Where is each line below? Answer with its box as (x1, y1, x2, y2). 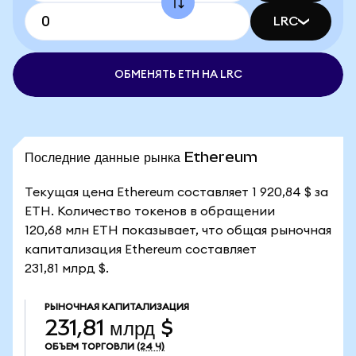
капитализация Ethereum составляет (25, 243, 257, 256)
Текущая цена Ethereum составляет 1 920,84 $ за (25, 186, 328, 199)
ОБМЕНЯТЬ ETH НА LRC (114, 69, 242, 80)
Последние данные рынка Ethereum (25, 149, 257, 165)
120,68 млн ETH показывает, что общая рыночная (25, 224, 331, 237)
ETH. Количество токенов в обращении (25, 205, 275, 218)
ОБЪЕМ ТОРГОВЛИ (44, 342, 134, 351)
